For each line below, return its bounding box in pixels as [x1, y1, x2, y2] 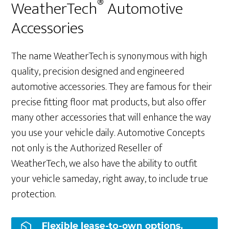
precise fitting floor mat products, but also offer [11, 93, 207, 111]
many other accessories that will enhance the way [11, 108, 212, 126]
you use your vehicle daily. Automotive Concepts [11, 124, 205, 142]
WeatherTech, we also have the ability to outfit [11, 154, 198, 172]
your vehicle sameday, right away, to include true [11, 170, 209, 188]
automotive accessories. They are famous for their [11, 78, 213, 96]
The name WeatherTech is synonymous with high [11, 47, 208, 65]
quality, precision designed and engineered [11, 62, 185, 80]
